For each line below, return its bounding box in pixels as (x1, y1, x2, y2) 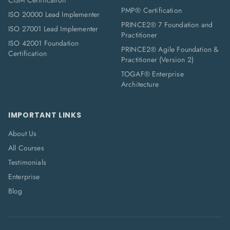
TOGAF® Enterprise (121, 69, 184, 79)
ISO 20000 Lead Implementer (8, 9, 100, 20)
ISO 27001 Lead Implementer (8, 24, 99, 34)
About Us (8, 128, 37, 139)
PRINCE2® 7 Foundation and (121, 20, 213, 30)
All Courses (8, 143, 44, 153)
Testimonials (8, 157, 46, 167)
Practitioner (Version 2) (121, 54, 194, 65)
